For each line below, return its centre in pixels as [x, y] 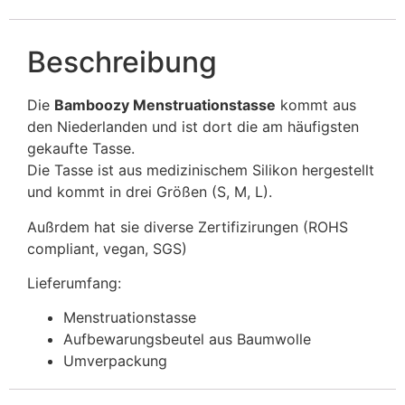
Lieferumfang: [74, 283]
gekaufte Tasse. [81, 149]
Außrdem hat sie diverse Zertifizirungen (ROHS [188, 226]
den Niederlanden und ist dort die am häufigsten [193, 127]
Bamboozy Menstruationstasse [165, 105]
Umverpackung [115, 361]
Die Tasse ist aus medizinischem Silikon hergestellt [201, 170]
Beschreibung [122, 62]
